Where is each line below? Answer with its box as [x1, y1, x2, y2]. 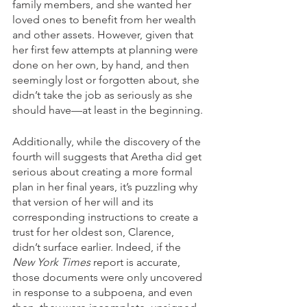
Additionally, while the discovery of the [12, 135, 204, 149]
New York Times [12, 256, 90, 269]
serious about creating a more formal [12, 165, 195, 179]
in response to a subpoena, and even [12, 286, 195, 299]
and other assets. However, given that [12, 28, 196, 42]
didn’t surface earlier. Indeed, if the [12, 241, 184, 254]
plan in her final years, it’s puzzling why [12, 180, 200, 194]
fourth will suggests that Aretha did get [12, 150, 204, 164]
